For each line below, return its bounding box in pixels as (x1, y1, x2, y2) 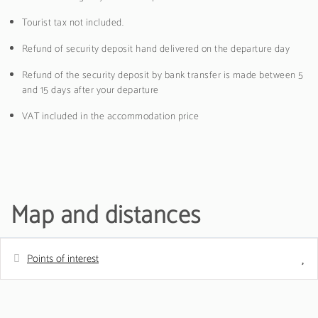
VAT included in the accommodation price (22, 108, 199, 125)
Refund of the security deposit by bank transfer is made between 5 (22, 67, 304, 84)
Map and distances (11, 194, 201, 236)
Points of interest (27, 249, 99, 268)
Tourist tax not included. (22, 14, 124, 31)
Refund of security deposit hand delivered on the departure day (22, 40, 290, 57)
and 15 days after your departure (22, 82, 159, 99)
